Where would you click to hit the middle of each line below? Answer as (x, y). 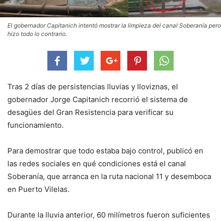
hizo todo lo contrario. (37, 34)
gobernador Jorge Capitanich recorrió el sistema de (98, 99)
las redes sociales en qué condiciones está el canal (97, 163)
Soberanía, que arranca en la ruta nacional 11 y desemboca (109, 176)
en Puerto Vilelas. (38, 189)
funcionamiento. (36, 125)
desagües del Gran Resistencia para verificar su (91, 112)
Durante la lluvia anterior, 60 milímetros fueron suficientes (109, 215)
